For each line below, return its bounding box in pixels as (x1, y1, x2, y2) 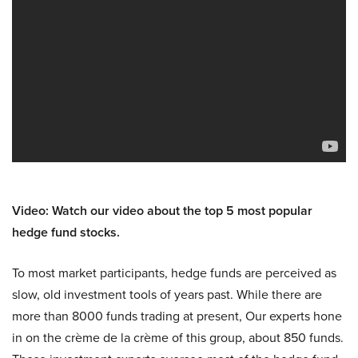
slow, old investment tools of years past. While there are (12, 285, 322, 304)
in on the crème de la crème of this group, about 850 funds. (12, 328, 344, 347)
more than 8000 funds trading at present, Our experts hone (12, 307, 342, 325)
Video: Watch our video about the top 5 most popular (12, 201, 312, 220)
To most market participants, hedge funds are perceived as (12, 264, 336, 282)
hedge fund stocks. (12, 223, 120, 241)
